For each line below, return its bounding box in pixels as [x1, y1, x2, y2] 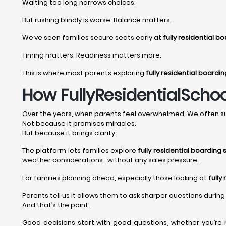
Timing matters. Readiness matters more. [22, 50, 161, 60]
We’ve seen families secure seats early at [22, 33, 163, 42]
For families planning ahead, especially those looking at [22, 173, 208, 183]
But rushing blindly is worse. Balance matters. [22, 15, 172, 25]
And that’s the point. [22, 200, 90, 210]
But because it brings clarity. [22, 128, 117, 138]
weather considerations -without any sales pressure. [22, 155, 199, 165]
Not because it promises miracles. [22, 119, 136, 128]
